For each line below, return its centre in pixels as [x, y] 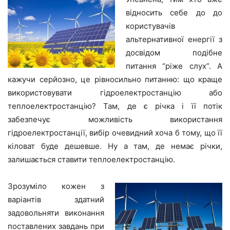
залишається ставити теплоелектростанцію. [91, 160]
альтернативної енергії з [174, 40]
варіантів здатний [56, 200]
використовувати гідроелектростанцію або [115, 93]
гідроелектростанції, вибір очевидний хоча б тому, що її [115, 133]
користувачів [150, 26]
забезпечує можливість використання [115, 120]
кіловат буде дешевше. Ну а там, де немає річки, [115, 146]
